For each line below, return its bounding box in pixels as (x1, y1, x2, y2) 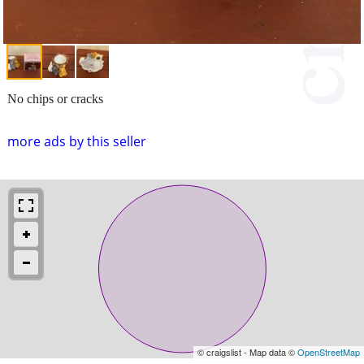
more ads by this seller (7, 132, 146, 150)
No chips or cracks (7, 91, 103, 106)
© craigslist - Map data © (197, 344, 297, 358)
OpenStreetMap (297, 344, 360, 358)
